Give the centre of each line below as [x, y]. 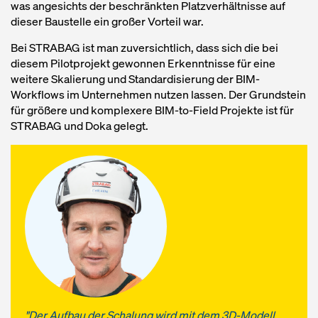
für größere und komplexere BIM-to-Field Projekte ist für [152, 110]
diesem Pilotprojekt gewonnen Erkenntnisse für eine [143, 63]
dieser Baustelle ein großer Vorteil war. [107, 21]
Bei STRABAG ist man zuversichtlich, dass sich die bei [144, 48]
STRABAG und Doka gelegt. [79, 126]
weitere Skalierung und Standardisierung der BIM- [135, 79]
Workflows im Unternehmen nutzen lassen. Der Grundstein [158, 94]
